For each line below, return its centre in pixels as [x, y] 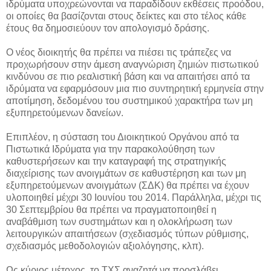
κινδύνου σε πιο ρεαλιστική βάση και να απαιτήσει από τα [128, 76]
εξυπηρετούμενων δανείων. [65, 113]
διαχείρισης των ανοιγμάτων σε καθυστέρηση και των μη [126, 173]
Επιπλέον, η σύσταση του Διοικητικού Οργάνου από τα [122, 137]
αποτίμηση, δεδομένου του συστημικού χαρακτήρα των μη [129, 100]
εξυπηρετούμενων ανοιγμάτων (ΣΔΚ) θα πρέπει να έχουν [128, 185]
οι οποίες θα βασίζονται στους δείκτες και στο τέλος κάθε [126, 16]
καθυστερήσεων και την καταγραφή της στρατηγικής [116, 161]
